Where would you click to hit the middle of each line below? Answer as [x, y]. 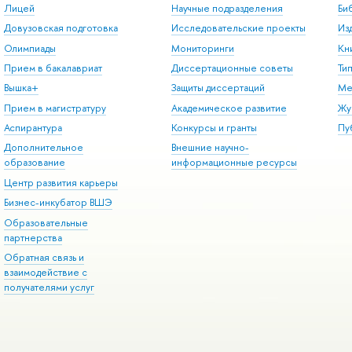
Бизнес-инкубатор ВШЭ [58, 203]
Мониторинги [202, 48]
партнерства [33, 237]
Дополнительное [43, 148]
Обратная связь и [44, 257]
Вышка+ [21, 88]
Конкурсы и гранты [214, 128]
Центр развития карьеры [60, 182]
